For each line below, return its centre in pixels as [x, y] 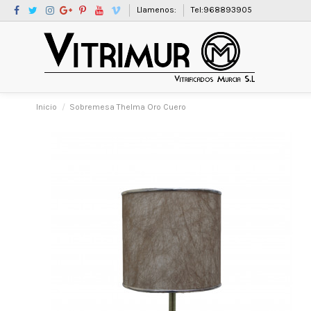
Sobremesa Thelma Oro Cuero [128, 107]
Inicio [47, 107]
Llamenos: [157, 10]
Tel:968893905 [221, 10]
